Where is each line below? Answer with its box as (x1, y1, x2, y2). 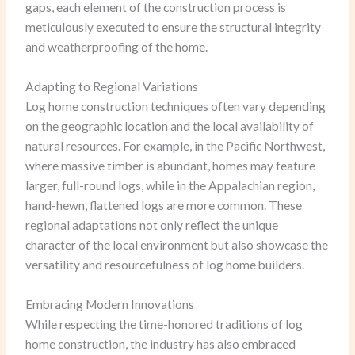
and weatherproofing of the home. (25, 40, 208, 55)
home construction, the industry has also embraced (25, 336, 296, 351)
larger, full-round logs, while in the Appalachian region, (25, 177, 315, 193)
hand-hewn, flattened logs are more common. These (25, 197, 303, 212)
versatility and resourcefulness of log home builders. (25, 257, 305, 272)
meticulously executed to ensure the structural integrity (25, 20, 322, 35)
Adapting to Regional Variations (25, 78, 199, 94)
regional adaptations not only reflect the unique (25, 217, 279, 232)
